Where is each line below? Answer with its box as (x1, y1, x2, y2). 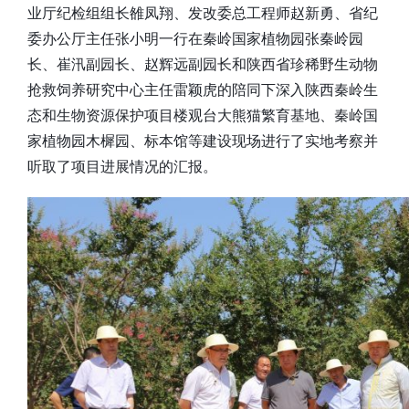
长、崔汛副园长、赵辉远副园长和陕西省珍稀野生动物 (27, 52, 378, 74)
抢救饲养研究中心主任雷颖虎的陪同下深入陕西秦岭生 (27, 78, 378, 100)
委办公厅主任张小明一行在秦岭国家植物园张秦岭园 (27, 26, 363, 48)
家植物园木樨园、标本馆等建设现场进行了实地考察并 (27, 129, 378, 151)
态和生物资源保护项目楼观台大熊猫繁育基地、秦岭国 (27, 103, 378, 125)
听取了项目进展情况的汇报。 (27, 154, 217, 176)
